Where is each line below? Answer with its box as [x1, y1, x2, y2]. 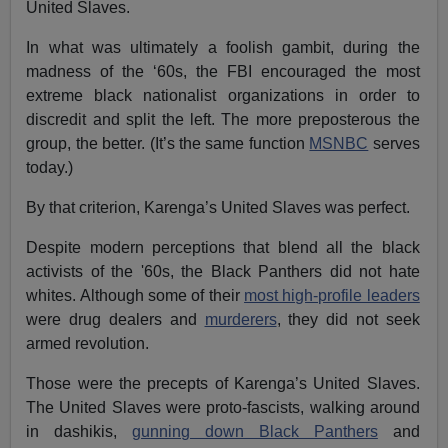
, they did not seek [276, 311, 420, 329]
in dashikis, [26, 423, 133, 441]
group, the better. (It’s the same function [26, 135, 310, 153]
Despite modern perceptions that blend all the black [26, 239, 420, 257]
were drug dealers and [26, 311, 205, 329]
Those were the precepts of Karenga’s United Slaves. [26, 375, 420, 393]
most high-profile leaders [244, 287, 420, 305]
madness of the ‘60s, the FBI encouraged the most [26, 63, 420, 81]
